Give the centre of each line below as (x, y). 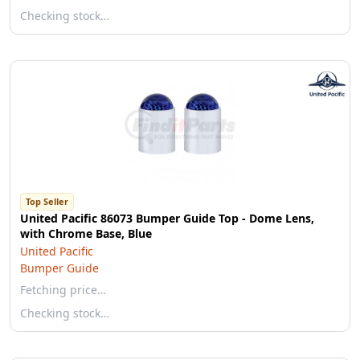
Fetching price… (63, 290)
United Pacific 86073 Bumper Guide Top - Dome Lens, (167, 218)
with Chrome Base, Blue (86, 233)
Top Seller (47, 201)
